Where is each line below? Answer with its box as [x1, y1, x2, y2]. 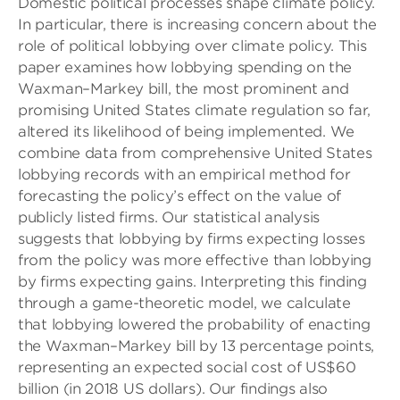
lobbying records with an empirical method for [18, 166, 351, 183]
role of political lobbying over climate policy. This [18, 37, 367, 54]
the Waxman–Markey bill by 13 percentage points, [18, 337, 374, 354]
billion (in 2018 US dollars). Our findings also [18, 380, 328, 397]
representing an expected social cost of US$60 [18, 359, 356, 376]
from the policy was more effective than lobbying [18, 252, 371, 269]
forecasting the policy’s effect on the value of [18, 187, 341, 204]
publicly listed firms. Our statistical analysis [18, 209, 320, 226]
